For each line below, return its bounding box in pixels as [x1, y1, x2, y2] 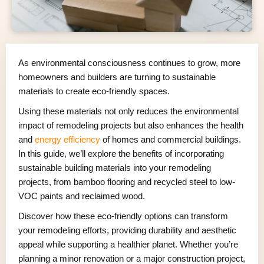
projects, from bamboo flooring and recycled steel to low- [18, 176, 235, 187]
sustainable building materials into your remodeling [18, 162, 211, 173]
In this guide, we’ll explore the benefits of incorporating [18, 148, 224, 159]
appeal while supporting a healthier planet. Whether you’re [18, 239, 238, 249]
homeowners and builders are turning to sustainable [18, 71, 216, 82]
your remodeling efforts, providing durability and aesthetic [18, 225, 236, 235]
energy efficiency [35, 134, 100, 144]
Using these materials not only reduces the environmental [18, 105, 239, 116]
